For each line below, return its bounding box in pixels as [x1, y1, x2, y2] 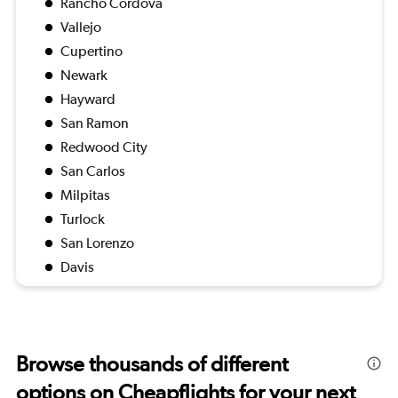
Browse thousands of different [16, 351, 288, 378]
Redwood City [60, 139, 147, 156]
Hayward [60, 91, 115, 108]
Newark [60, 67, 107, 84]
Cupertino [60, 43, 123, 60]
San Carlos [60, 163, 125, 180]
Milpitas [60, 187, 110, 204]
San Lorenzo [60, 235, 134, 252]
